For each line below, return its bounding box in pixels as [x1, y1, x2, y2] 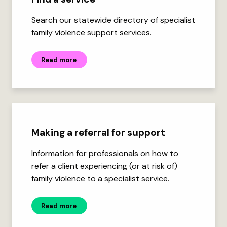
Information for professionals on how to [31, 148, 178, 159]
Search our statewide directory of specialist [31, 15, 195, 26]
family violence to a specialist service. [31, 173, 169, 184]
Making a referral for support [31, 126, 165, 139]
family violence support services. [31, 27, 152, 39]
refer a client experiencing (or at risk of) [31, 161, 177, 172]
